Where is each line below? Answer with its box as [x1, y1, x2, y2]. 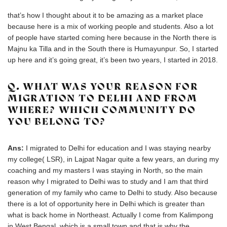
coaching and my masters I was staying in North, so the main [8, 166, 203, 174]
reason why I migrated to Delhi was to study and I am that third [8, 177, 208, 185]
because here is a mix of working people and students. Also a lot [8, 22, 213, 30]
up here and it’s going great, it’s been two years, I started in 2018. [8, 56, 218, 64]
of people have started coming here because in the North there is [8, 33, 216, 42]
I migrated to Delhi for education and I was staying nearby [26, 144, 211, 152]
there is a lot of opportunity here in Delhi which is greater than [8, 200, 205, 208]
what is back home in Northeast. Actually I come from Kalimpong [8, 211, 213, 219]
